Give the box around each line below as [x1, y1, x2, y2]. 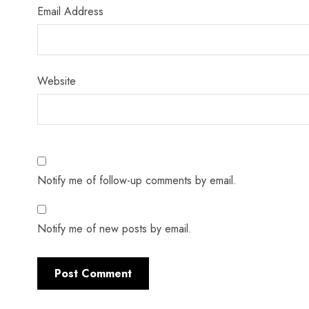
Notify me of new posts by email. [37, 221, 192, 237]
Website [37, 73, 76, 89]
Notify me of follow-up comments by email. [37, 172, 237, 188]
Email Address [37, 3, 103, 19]
